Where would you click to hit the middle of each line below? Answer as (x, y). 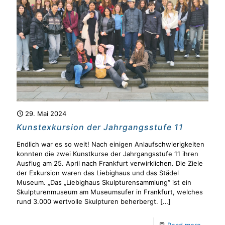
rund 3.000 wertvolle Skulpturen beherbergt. (87, 201)
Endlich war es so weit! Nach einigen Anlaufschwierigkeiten (110, 144)
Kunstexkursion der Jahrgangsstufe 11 (100, 127)
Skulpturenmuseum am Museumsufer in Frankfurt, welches (110, 192)
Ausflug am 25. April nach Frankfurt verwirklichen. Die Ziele (110, 163)
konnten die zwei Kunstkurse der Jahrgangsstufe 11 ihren (107, 154)
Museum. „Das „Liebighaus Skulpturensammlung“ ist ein (104, 182)
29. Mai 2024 (46, 114)
